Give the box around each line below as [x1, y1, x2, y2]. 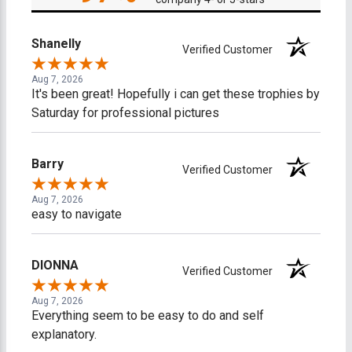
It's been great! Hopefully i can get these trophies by [31, 86, 320, 101]
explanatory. [31, 326, 97, 342]
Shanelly [31, 35, 81, 51]
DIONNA [31, 257, 79, 273]
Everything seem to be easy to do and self [31, 307, 264, 323]
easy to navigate [31, 206, 122, 222]
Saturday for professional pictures [31, 104, 219, 120]
